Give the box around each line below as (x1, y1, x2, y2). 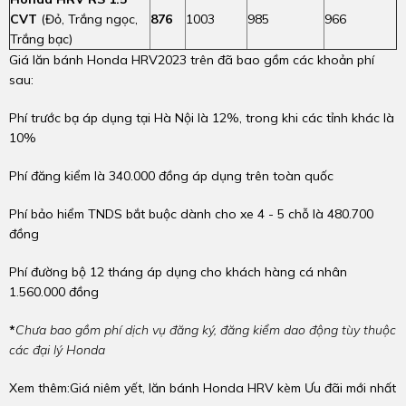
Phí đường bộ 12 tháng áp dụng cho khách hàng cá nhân (9, 264, 347, 280)
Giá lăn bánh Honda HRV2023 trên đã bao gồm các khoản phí (9, 52, 374, 68)
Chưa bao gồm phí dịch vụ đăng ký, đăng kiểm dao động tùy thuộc (15, 322, 396, 338)
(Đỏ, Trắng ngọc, (37, 11, 138, 27)
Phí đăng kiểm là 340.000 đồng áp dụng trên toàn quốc (9, 168, 333, 184)
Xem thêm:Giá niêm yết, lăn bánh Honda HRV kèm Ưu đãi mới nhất (9, 380, 396, 396)
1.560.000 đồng (9, 284, 99, 300)
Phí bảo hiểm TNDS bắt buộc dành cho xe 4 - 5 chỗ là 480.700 (9, 206, 373, 222)
